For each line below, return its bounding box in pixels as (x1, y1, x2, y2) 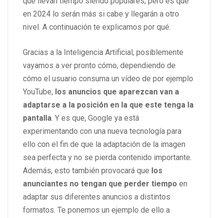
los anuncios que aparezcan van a (53, 87, 179, 97)
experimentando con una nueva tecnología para (23, 127, 182, 136)
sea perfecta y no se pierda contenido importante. (23, 153, 192, 163)
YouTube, (23, 87, 53, 97)
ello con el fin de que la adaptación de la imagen (23, 140, 185, 149)
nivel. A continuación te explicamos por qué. (23, 22, 171, 32)
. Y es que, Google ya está (52, 113, 139, 123)
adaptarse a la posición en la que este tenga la (23, 100, 194, 110)
